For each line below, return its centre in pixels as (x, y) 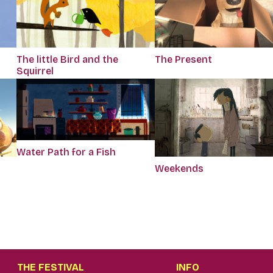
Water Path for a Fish (66, 152)
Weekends (179, 168)
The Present (183, 59)
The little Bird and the (67, 59)
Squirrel (35, 71)
